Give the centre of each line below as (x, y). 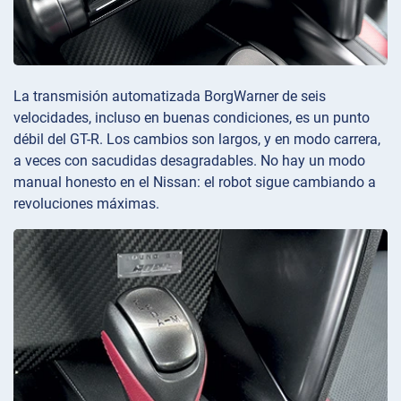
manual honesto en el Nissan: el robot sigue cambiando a (195, 182)
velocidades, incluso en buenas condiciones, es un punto (192, 117)
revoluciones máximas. (86, 203)
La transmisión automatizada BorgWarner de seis (170, 96)
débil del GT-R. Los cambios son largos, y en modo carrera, (197, 139)
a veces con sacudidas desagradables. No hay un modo (189, 160)
